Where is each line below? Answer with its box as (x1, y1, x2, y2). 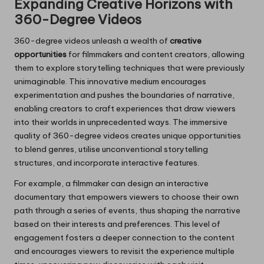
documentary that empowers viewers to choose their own (14, 192, 239, 203)
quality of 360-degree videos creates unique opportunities (14, 130, 241, 141)
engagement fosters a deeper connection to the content (14, 232, 235, 243)
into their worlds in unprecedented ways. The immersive (14, 117, 227, 128)
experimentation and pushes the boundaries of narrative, (14, 90, 235, 101)
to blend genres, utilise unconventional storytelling (14, 144, 208, 155)
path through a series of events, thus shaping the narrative (14, 205, 240, 216)
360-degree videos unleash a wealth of (14, 35, 170, 47)
